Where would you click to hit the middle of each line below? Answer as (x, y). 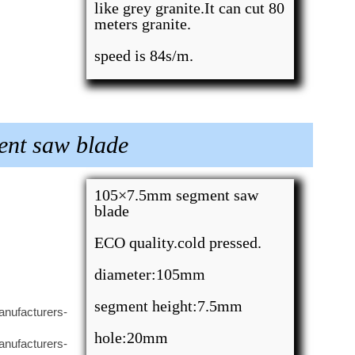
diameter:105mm (150, 274)
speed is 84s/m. (144, 55)
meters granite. (143, 24)
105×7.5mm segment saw (177, 195)
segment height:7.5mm (169, 306)
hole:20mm (132, 338)
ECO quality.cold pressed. (178, 242)
